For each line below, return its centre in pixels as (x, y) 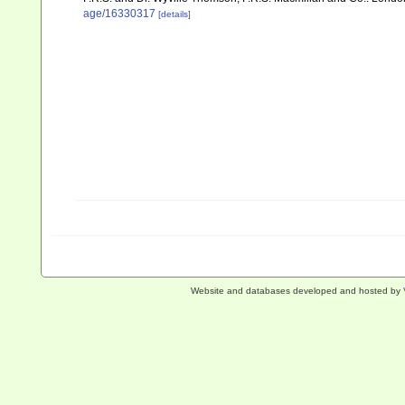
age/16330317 (119, 14)
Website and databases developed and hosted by (297, 291)
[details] (174, 14)
